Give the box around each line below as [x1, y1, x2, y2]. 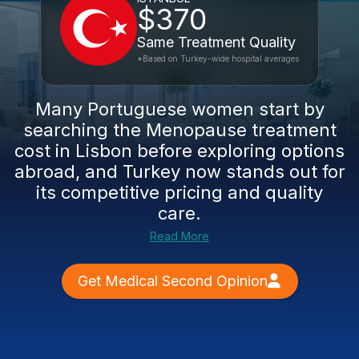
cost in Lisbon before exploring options [14, 140, 345, 161]
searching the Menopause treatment [22, 119, 337, 140]
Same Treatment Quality [137, 34, 296, 50]
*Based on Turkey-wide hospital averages [137, 54, 299, 63]
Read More [150, 229, 209, 243]
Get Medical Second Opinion [77, 272, 268, 289]
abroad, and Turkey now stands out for [14, 161, 345, 182]
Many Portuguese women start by [34, 99, 325, 119]
